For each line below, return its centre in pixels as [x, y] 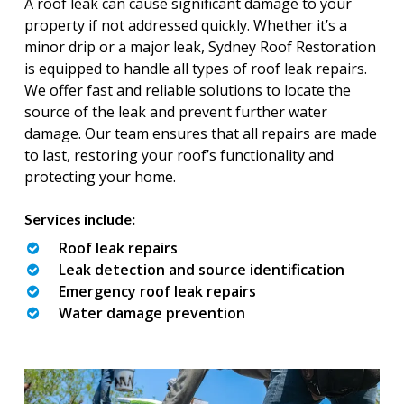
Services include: [79, 218]
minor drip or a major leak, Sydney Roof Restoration [200, 46]
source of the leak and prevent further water [175, 111]
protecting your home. [100, 176]
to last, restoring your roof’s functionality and [179, 155]
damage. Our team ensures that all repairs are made [200, 133]
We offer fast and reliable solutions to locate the [187, 90]
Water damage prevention [151, 312]
